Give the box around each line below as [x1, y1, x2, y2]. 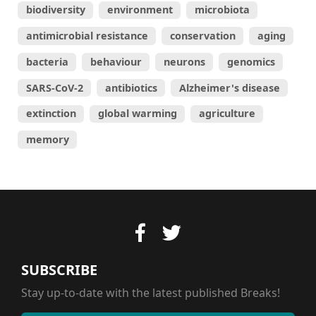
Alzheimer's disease [178, 80, 280, 95]
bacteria [25, 54, 68, 68]
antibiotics [104, 80, 157, 95]
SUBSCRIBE [21, 260, 97, 279]
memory [25, 133, 69, 146]
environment [107, 3, 173, 17]
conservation [169, 29, 236, 42]
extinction [25, 107, 76, 121]
